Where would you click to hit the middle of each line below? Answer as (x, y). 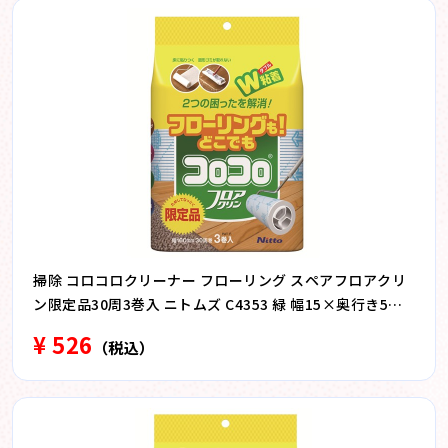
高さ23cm (66, 328)
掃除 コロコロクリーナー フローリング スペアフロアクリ (219, 280)
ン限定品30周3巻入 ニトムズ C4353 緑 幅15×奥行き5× (218, 304)
